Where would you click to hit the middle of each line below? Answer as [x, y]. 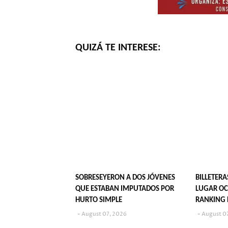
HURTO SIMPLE [99, 200]
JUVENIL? [210, 211]
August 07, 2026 [104, 214]
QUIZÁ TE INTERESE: [118, 48]
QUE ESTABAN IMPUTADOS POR [125, 189]
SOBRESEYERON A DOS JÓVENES [125, 178]
